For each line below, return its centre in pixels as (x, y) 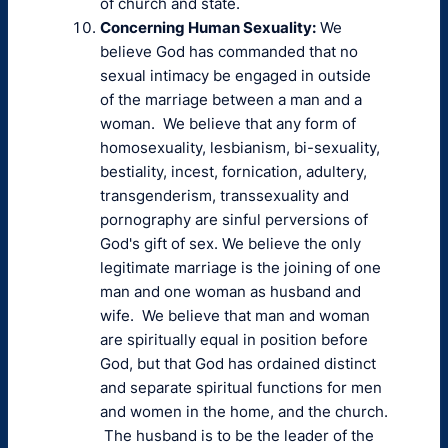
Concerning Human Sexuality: (208, 27)
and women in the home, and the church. (244, 411)
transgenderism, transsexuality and (224, 195)
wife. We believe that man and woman (235, 315)
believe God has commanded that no (229, 51)
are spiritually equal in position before (234, 339)
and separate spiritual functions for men (241, 387)
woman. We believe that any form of (228, 123)
